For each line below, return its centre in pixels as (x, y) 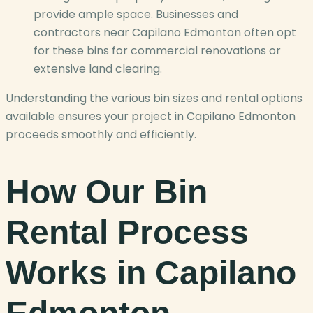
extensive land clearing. (98, 69)
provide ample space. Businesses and (136, 15)
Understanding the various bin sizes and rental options (154, 99)
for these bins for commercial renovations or (157, 51)
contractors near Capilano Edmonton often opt (165, 33)
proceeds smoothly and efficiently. (101, 135)
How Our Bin (107, 191)
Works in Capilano (151, 272)
